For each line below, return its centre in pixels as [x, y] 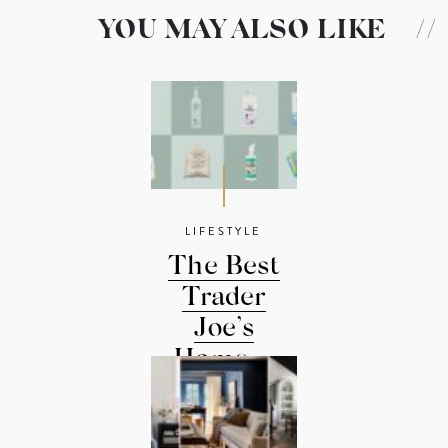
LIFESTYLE [224, 231]
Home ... [224, 361]
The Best [224, 268]
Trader [224, 299]
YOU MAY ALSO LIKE [242, 32]
